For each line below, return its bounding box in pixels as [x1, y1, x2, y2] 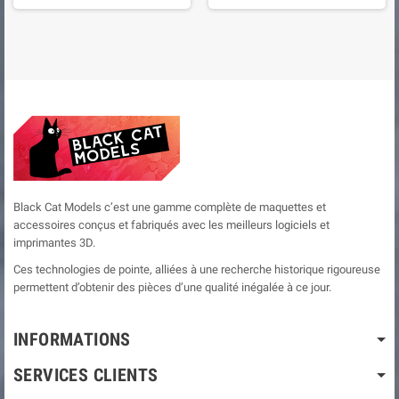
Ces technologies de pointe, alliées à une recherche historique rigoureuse [13, 262, 380, 276]
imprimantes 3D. [13, 235, 95, 249]
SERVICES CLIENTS [13, 363, 159, 386]
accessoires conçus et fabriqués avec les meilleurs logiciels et [13, 217, 330, 232]
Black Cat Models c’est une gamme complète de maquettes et [13, 199, 326, 214]
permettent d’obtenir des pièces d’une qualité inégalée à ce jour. [13, 280, 331, 294]
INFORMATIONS [13, 328, 131, 350]
